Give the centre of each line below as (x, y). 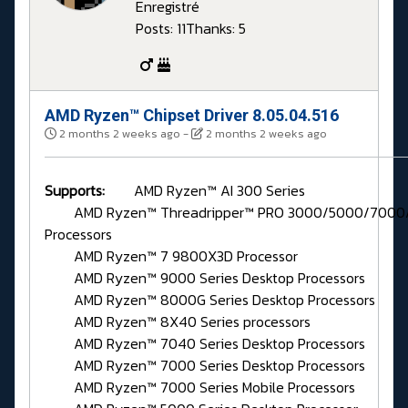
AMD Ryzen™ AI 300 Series (205, 190)
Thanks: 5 (216, 28)
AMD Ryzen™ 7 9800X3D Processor (171, 255)
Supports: (75, 190)
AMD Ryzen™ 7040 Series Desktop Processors (205, 343)
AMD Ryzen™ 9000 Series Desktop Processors (205, 277)
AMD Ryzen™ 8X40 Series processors (179, 321)
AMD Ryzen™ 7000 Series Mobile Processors (200, 387)
